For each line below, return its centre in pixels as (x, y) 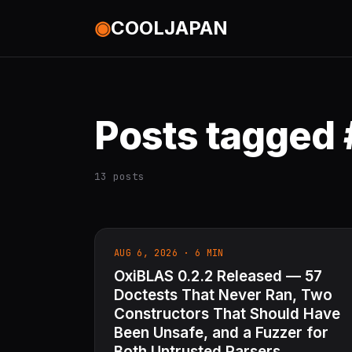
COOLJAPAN (169, 28)
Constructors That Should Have (227, 314)
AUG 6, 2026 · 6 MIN (169, 253)
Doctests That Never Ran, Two (223, 295)
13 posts (119, 177)
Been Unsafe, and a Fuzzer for (221, 333)
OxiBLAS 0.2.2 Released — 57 (218, 277)
